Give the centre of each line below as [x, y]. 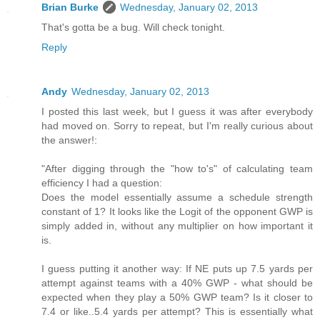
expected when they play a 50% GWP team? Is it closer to [177, 297]
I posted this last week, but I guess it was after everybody [177, 112]
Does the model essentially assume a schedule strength [177, 197]
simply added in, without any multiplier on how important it [177, 226]
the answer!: [69, 140]
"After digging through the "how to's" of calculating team [177, 169]
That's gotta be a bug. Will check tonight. [133, 27]
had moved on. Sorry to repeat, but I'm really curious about [177, 126]
